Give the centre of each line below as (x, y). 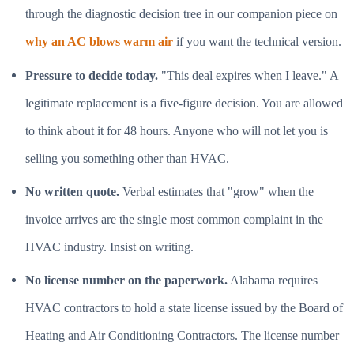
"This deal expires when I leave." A (248, 75)
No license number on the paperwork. (126, 280)
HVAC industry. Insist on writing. (109, 247)
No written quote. (72, 191)
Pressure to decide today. (92, 75)
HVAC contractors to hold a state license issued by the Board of (184, 307)
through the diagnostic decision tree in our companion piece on (181, 14)
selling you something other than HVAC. (127, 158)
